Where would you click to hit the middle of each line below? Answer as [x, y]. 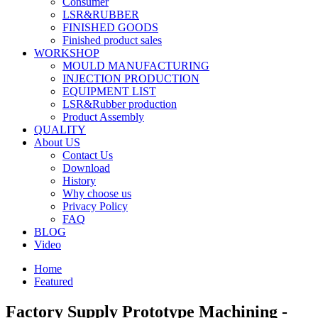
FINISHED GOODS [110, 27]
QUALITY [60, 130]
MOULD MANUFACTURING [136, 66]
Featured [54, 281]
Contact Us [88, 155]
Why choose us [97, 193]
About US [57, 142]
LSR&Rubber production [120, 104]
